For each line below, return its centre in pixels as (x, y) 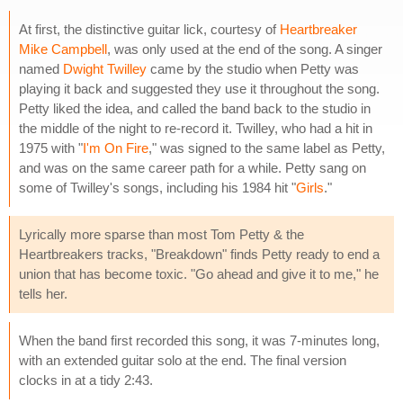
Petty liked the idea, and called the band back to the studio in (195, 108)
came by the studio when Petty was (253, 68)
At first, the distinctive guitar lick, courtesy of (149, 29)
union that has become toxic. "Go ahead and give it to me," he (199, 273)
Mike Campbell (63, 49)
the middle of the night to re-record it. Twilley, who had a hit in (196, 128)
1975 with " (51, 148)
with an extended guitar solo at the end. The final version (183, 360)
